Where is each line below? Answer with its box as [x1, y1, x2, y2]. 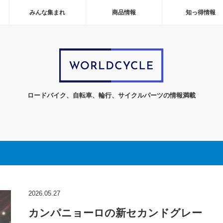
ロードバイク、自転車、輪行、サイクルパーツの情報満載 [27, 92, 196, 99]
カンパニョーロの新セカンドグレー [28, 207, 202, 219]
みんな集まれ [29, 9, 66, 16]
